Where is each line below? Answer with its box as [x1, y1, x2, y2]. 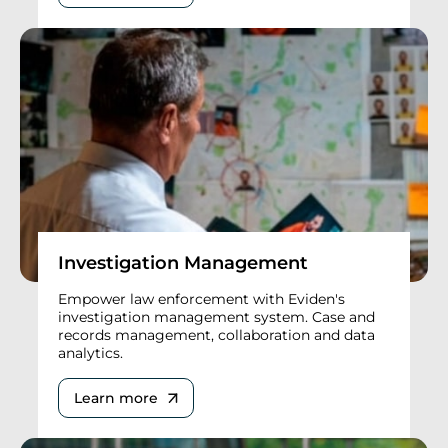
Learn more [74, 389, 158, 408]
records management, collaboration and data [58, 326, 375, 345]
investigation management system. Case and [58, 308, 375, 327]
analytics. [58, 344, 123, 363]
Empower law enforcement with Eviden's [58, 290, 345, 309]
